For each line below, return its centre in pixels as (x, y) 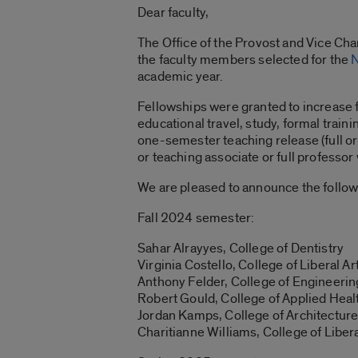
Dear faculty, (173, 12)
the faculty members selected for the (245, 59)
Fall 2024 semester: (196, 217)
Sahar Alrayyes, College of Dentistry (241, 248)
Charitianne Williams (197, 332)
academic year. (181, 76)
